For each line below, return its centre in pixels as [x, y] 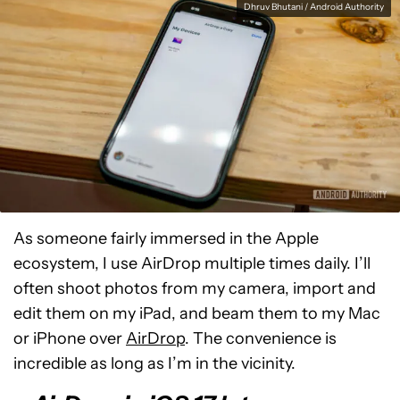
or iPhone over [70, 338]
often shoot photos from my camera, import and [195, 288]
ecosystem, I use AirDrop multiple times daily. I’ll [192, 263]
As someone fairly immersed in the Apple [166, 238]
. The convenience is [261, 338]
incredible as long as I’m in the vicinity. [154, 363]
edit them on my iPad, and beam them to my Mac [197, 313]
